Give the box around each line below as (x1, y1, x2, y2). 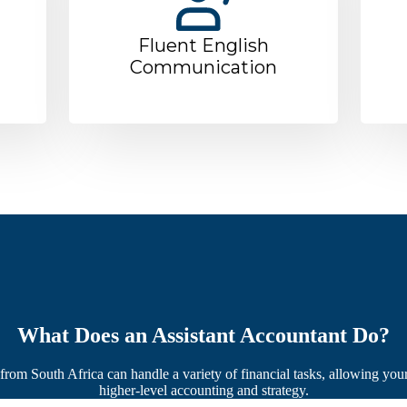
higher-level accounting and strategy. (98, 382, 309, 398)
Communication (129, 55, 277, 78)
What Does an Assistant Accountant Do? (17, 323, 390, 347)
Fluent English (137, 34, 269, 56)
